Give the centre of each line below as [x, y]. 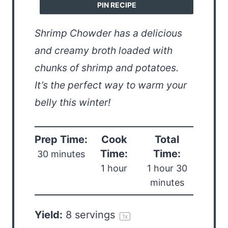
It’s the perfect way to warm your [111, 85]
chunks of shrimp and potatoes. [107, 67]
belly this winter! [73, 102]
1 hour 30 [167, 168]
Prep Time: [61, 139]
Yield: [49, 215]
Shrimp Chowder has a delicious [108, 33]
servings [95, 215]
